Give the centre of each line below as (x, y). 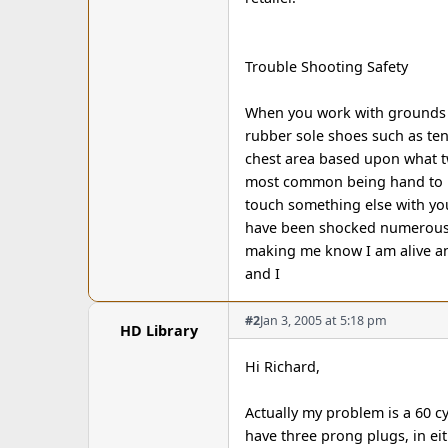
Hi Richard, (282, 366)
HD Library (158, 330)
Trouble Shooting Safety (326, 66)
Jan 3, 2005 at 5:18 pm (323, 320)
